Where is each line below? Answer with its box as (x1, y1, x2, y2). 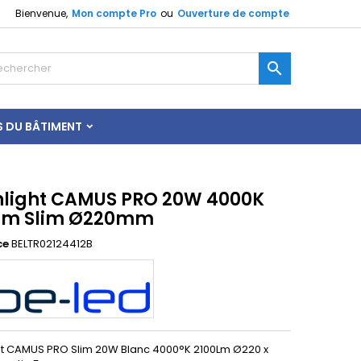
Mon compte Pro (72, 6, 156, 20)
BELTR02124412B (11, 236, 93, 251)
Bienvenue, (15, 6, 68, 20)
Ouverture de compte (177, 6, 289, 20)
